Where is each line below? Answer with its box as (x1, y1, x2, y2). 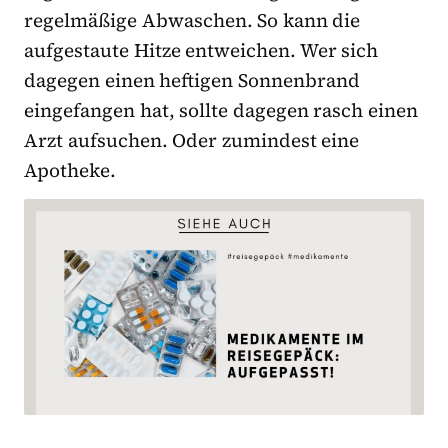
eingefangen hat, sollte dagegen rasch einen (24, 96, 419, 123)
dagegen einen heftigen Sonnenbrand (24, 66, 360, 93)
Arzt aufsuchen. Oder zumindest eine (24, 126, 360, 153)
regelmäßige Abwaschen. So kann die (24, 6, 361, 33)
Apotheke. (24, 156, 116, 183)
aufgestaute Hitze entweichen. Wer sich (24, 36, 379, 63)
